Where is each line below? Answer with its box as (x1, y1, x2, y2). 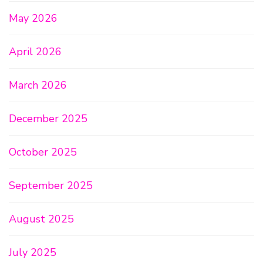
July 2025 (9, 245, 56, 259)
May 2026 (9, 11, 58, 25)
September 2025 (9, 178, 93, 193)
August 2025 (9, 212, 74, 226)
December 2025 (9, 112, 87, 126)
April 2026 (9, 45, 62, 59)
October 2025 (9, 145, 77, 159)
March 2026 (9, 78, 67, 92)
